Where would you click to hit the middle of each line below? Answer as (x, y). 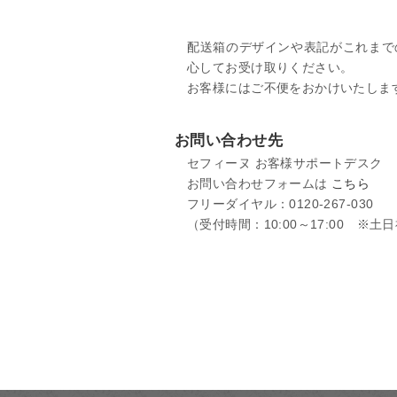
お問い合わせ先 (229, 140)
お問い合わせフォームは (260, 183)
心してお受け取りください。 (270, 68)
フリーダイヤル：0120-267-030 (280, 203)
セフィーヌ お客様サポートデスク (285, 163)
